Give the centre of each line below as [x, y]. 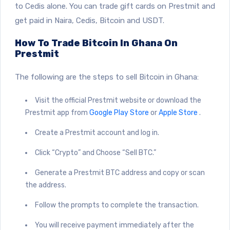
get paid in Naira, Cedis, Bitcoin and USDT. [90, 20]
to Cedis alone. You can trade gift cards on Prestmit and [115, 6]
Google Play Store [120, 112]
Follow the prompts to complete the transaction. [117, 205]
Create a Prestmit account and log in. [97, 132]
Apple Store [179, 112]
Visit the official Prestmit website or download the [118, 100]
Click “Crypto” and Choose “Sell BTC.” [95, 152]
